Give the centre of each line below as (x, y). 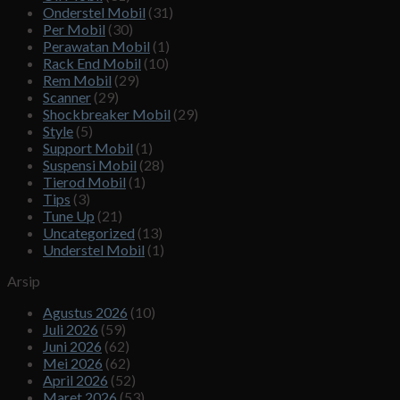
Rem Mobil (77, 80)
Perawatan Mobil (96, 46)
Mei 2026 (73, 363)
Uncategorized (89, 233)
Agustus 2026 (85, 312)
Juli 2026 (71, 329)
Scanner (67, 97)
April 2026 (75, 380)
